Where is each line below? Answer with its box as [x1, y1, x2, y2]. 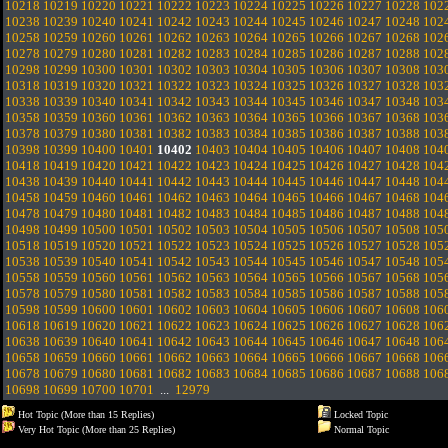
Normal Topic [331, 424, 389, 435]
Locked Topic [331, 409, 388, 420]
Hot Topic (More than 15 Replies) [15, 409, 154, 420]
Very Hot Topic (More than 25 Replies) [15, 424, 175, 435]
